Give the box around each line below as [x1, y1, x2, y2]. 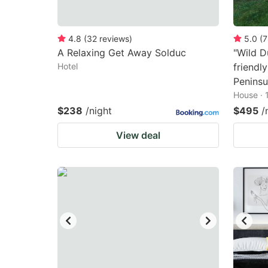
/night [86, 105, 112, 117]
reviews [99, 33, 129, 44]
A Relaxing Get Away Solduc [57, 47, 186, 59]
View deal [116, 129, 160, 141]
